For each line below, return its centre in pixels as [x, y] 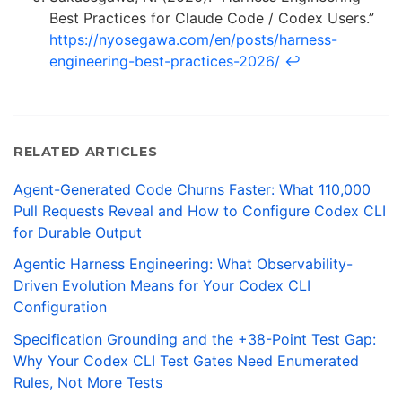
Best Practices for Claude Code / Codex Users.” [212, 17]
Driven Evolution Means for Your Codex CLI [162, 286]
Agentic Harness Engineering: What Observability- [183, 264]
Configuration [60, 307]
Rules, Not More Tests [88, 382]
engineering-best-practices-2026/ [165, 61]
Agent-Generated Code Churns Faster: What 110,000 [192, 190]
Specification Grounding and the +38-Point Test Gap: [195, 339]
